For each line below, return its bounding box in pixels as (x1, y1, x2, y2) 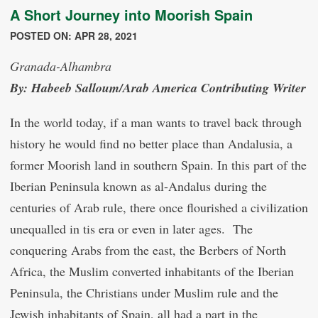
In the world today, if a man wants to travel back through (10, 114, 302, 131)
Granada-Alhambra (10, 57, 111, 75)
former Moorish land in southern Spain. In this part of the (10, 156, 307, 173)
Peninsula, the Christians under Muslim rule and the (10, 284, 278, 301)
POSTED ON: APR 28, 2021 (10, 28, 138, 43)
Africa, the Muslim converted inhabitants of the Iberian (10, 263, 294, 280)
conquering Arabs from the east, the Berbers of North (10, 241, 286, 258)
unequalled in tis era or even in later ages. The (10, 220, 253, 237)
